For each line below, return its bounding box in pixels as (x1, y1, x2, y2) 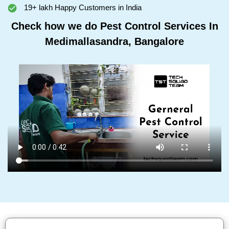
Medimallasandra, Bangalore (45, 36, 184, 47)
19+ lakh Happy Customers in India (22, 3, 142, 12)
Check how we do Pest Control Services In (11, 20, 218, 32)
